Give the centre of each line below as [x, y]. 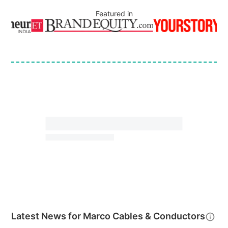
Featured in [114, 13]
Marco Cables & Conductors [144, 216]
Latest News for [47, 216]
